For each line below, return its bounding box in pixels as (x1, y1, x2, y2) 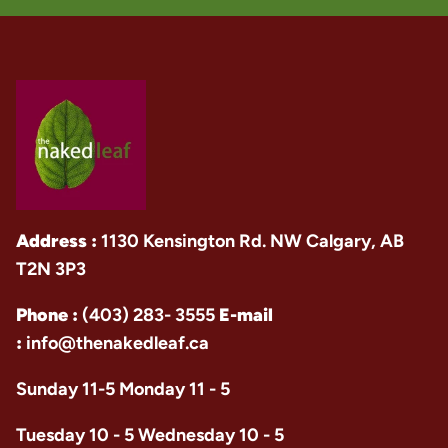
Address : (16, 230, 97, 252)
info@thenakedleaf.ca (26, 332, 209, 354)
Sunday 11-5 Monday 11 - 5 (16, 378, 230, 400)
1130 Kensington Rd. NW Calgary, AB (97, 230, 404, 252)
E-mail (219, 304, 273, 326)
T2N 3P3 (16, 258, 86, 280)
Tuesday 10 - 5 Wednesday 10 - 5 (16, 424, 284, 446)
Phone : (16, 304, 82, 326)
